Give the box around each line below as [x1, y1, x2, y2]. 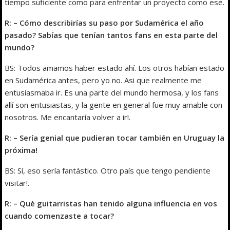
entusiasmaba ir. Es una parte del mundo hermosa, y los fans [5, 87, 219, 98]
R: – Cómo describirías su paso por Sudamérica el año [5, 17, 204, 28]
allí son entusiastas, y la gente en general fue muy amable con [5, 100, 223, 110]
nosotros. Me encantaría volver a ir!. [5, 112, 131, 123]
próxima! [5, 145, 38, 156]
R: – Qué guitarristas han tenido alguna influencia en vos [5, 198, 218, 209]
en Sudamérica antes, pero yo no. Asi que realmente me [5, 75, 202, 86]
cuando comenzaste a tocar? [5, 210, 114, 221]
